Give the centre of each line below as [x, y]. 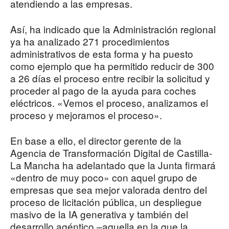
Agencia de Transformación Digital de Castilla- [111, 153]
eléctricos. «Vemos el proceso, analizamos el [109, 103]
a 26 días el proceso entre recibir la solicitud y [110, 78]
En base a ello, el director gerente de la [96, 141]
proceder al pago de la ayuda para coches [103, 90]
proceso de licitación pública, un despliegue [106, 202]
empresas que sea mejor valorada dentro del [109, 190]
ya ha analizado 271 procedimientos [90, 41]
